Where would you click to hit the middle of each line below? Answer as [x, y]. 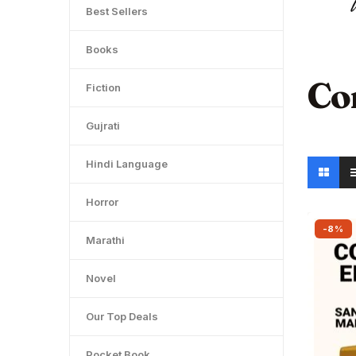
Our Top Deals [122, 316]
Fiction [103, 87]
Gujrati [103, 126]
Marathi [105, 240]
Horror [102, 202]
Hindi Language [127, 164]
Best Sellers [117, 11]
